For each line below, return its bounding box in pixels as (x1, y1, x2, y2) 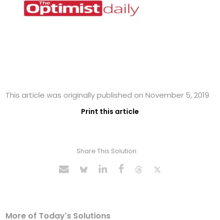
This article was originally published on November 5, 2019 (5, 90, 210, 101)
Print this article (81, 107, 139, 117)
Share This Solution (76, 146, 137, 156)
